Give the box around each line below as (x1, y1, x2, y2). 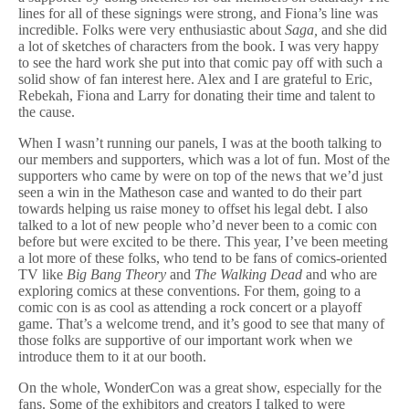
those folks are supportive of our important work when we (18, 332, 352, 348)
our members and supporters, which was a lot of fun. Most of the (18, 152, 390, 167)
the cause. (18, 104, 75, 120)
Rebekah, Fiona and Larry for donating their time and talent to (18, 88, 375, 103)
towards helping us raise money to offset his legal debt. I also (18, 201, 368, 216)
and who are (302, 267, 377, 282)
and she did (318, 22, 387, 37)
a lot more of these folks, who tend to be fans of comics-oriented (18, 250, 387, 266)
